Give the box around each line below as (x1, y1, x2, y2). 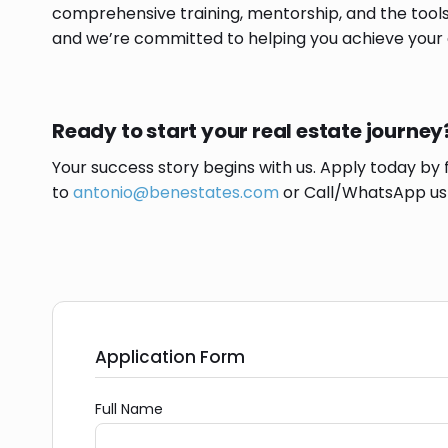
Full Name (95, 399, 163, 420)
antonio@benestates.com (73, 181, 279, 205)
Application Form (95, 345, 245, 370)
